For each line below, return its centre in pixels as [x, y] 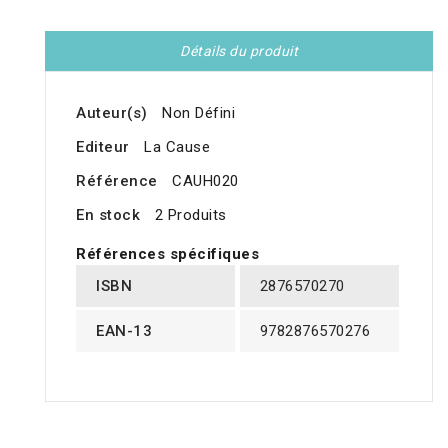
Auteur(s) [112, 113]
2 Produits [190, 215]
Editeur [103, 147]
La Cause [177, 147]
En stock [108, 215]
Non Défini [198, 113]
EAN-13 [124, 331]
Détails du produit [239, 51]
